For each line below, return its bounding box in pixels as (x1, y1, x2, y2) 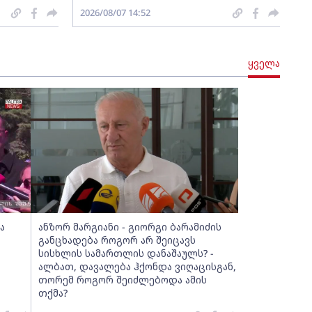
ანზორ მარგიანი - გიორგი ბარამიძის (38, 220, 221, 233)
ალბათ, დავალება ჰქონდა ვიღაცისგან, (38, 260, 236, 273)
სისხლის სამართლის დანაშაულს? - (38, 247, 214, 260)
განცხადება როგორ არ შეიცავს (38, 233, 196, 247)
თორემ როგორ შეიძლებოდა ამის (38, 273, 207, 286)
